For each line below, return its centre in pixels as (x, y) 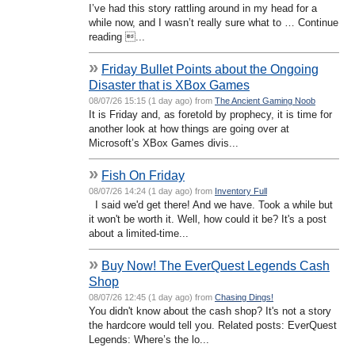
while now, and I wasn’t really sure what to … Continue (214, 22)
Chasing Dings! (244, 297)
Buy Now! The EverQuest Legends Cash (216, 265)
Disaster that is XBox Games (169, 84)
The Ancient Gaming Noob (265, 100)
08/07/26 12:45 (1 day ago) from (152, 297)
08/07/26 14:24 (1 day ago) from (152, 191)
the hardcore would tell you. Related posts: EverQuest (213, 325)
